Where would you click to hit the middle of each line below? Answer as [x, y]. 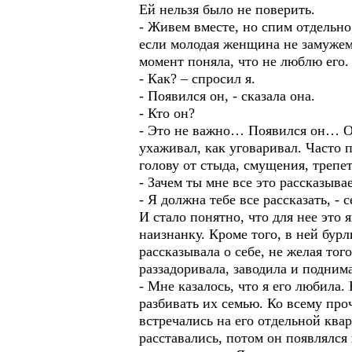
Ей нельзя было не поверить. [227, 9]
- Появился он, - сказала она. [227, 96]
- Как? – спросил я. [197, 79]
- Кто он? [167, 113]
